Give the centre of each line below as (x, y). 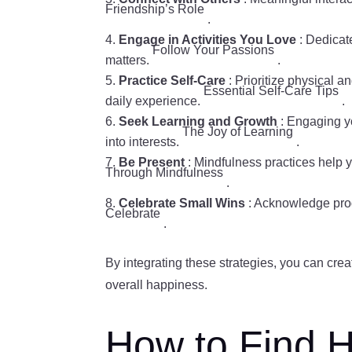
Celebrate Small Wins (184, 203)
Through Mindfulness (166, 173)
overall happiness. (157, 285)
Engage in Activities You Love (209, 40)
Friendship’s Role (157, 9)
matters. (129, 60)
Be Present (154, 163)
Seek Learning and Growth (200, 122)
